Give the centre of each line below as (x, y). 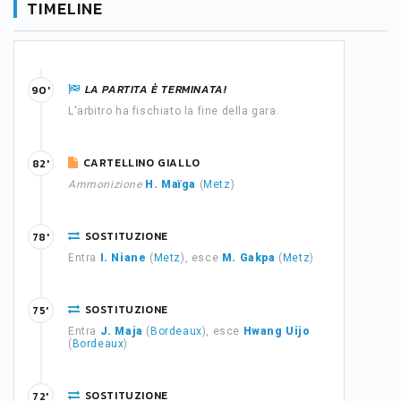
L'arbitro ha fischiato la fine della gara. (174, 111)
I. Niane (123, 258)
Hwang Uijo (277, 331)
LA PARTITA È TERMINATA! (156, 90)
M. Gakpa (248, 258)
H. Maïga (171, 184)
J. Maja (121, 331)
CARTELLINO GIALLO (141, 163)
